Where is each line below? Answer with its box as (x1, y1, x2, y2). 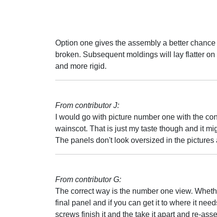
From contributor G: (55, 175, 121, 184)
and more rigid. (55, 62, 107, 70)
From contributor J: (55, 101, 119, 109)
